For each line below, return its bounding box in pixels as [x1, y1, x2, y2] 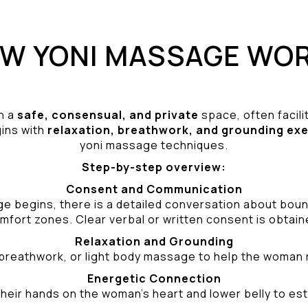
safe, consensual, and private [17, 107, 199, 122]
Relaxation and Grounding [74, 234, 234, 249]
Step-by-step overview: [82, 159, 226, 175]
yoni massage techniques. [80, 137, 228, 153]
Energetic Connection [87, 271, 221, 286]
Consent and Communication [65, 181, 243, 197]
